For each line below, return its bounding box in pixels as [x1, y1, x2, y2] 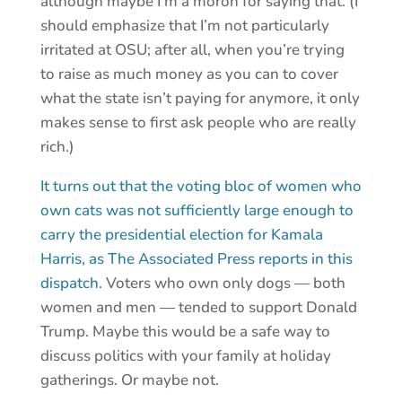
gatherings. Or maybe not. [39, 370, 219, 391]
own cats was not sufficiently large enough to [39, 200, 354, 222]
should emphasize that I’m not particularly [39, 15, 329, 37]
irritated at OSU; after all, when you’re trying [39, 39, 345, 61]
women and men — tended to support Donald [39, 297, 357, 319]
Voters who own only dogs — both [101, 273, 345, 294]
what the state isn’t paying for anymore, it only [39, 88, 360, 109]
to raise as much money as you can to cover [39, 64, 338, 85]
